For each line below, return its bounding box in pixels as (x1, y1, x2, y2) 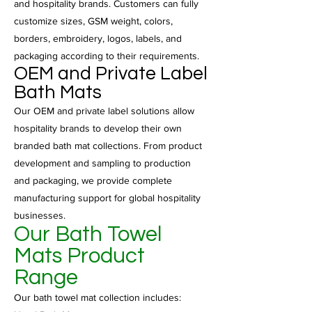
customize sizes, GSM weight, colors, (14, 15, 173, 26)
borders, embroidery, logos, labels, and (14, 33, 182, 44)
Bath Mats (14, 83, 102, 102)
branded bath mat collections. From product (14, 140, 202, 151)
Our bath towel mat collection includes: (14, 292, 181, 303)
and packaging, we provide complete (14, 175, 172, 186)
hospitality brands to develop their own (14, 123, 182, 134)
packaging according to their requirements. (14, 50, 199, 61)
